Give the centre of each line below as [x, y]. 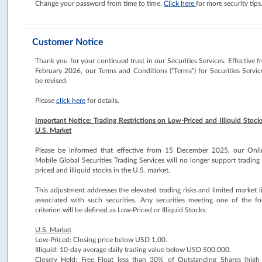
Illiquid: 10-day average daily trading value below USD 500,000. [133, 250]
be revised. [51, 81]
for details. [102, 101]
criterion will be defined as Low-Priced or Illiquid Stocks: [121, 210]
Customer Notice [68, 42]
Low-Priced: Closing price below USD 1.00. [101, 240]
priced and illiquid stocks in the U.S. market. [103, 170]
